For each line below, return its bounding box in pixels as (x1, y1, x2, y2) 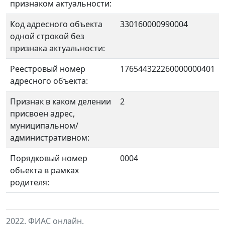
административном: (10, 132, 89, 143)
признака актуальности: (10, 43, 105, 54)
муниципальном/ (10, 120, 78, 131)
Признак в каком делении (10, 96, 111, 107)
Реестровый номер (10, 63, 85, 74)
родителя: (10, 177, 49, 188)
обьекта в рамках (10, 165, 79, 176)
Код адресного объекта (10, 19, 102, 30)
